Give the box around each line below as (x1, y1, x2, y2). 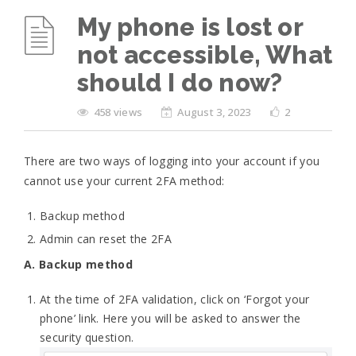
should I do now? (77, 68, 283, 97)
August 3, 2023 (177, 105, 251, 119)
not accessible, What (77, 41, 332, 69)
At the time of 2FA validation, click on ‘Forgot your (40, 292, 310, 307)
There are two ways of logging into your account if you (24, 153, 320, 168)
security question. (40, 330, 134, 345)
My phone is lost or (77, 13, 303, 41)
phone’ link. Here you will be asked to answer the (40, 311, 301, 326)
